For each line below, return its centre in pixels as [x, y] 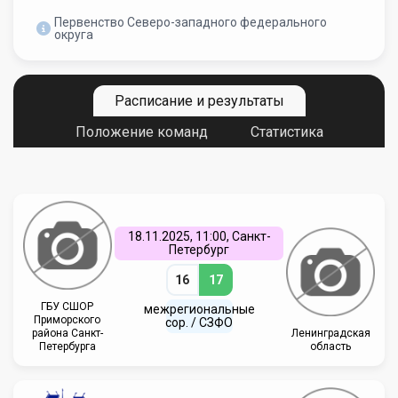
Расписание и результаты [199, 101]
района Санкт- [67, 333]
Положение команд [141, 132]
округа [74, 35]
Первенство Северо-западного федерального [191, 22]
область [331, 346]
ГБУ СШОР [68, 306]
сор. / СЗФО [199, 322]
